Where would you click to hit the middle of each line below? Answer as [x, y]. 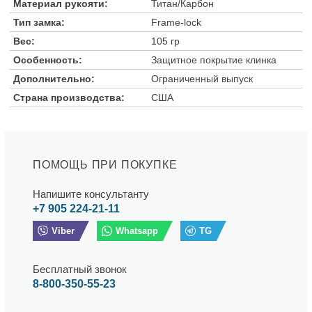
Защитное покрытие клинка [214, 60]
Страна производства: [69, 97]
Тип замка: [39, 22]
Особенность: [48, 60]
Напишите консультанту [91, 194]
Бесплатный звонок [80, 269]
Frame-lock [176, 22]
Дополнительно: [54, 78]
